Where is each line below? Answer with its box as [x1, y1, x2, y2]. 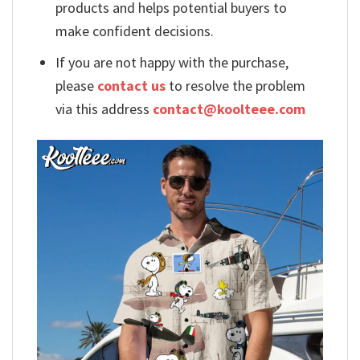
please [55, 76, 98, 96]
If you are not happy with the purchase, [55, 53, 289, 72]
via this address [55, 100, 153, 119]
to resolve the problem [166, 76, 306, 96]
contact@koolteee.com [153, 100, 306, 119]
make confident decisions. [55, 21, 215, 40]
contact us [97, 76, 166, 96]
